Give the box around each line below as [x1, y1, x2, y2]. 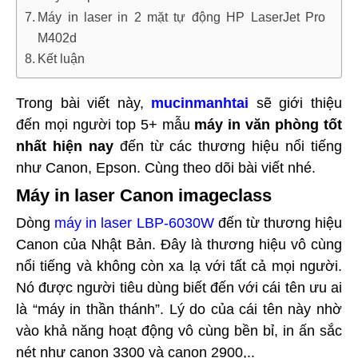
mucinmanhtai [151, 95, 249, 111]
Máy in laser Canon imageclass [16, 185, 272, 205]
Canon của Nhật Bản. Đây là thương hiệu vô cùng [16, 237, 342, 253]
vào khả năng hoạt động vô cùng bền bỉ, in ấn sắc [16, 323, 342, 339]
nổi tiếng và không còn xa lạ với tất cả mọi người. [16, 258, 342, 274]
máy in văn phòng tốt [194, 117, 343, 133]
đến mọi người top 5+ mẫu [16, 117, 195, 133]
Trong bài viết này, [16, 95, 152, 111]
